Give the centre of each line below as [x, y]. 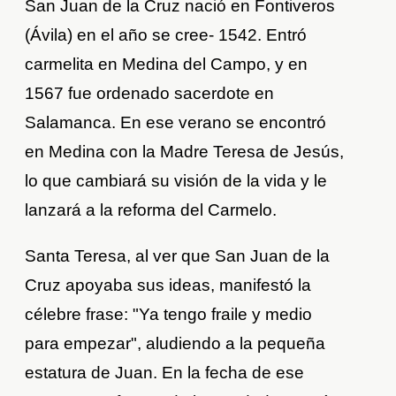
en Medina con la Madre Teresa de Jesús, [185, 152]
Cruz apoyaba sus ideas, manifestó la [168, 286]
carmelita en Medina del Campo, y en [167, 65]
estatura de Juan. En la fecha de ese [165, 373]
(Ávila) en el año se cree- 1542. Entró [166, 35]
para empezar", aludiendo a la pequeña [175, 344]
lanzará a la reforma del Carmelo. [151, 210]
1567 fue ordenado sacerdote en [150, 94]
